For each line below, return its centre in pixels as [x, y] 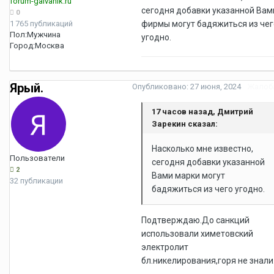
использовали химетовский [197, 233]
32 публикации [36, 180]
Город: [22, 45]
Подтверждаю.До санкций [195, 220]
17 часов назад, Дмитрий [202, 111]
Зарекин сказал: [185, 124]
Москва [50, 45]
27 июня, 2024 [216, 86]
